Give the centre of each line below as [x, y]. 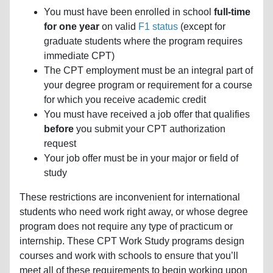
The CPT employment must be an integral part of [148, 70]
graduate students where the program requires [143, 41]
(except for [202, 26]
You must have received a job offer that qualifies [147, 114]
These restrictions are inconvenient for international [130, 197]
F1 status [158, 26]
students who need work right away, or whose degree [134, 211]
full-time [232, 12]
